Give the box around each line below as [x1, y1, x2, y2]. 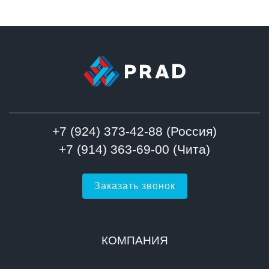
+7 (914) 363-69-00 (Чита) [59, 142, 210, 156]
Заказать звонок [94, 180, 175, 191]
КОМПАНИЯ [101, 234, 168, 247]
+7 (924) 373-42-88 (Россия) [52, 124, 217, 138]
